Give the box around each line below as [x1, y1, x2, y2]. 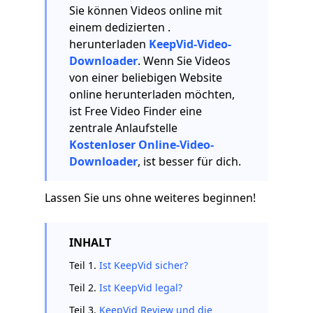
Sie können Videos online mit [69, 3, 222, 18]
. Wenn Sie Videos [138, 53, 231, 68]
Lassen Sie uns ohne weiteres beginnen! [45, 190, 256, 205]
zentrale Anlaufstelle [69, 120, 177, 136]
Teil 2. [69, 281, 99, 294]
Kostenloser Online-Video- [69, 137, 214, 152]
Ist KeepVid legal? [99, 281, 182, 294]
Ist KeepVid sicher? [99, 259, 188, 272]
